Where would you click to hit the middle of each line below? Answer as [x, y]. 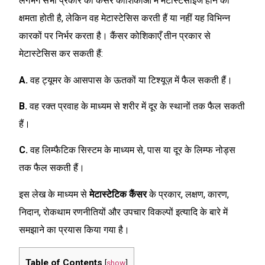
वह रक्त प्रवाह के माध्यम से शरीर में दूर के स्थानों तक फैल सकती [137, 106]
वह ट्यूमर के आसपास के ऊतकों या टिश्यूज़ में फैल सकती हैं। [132, 80]
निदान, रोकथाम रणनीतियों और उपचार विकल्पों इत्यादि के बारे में [123, 212]
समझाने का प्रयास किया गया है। [74, 230]
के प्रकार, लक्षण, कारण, [188, 194]
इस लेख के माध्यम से [54, 194]
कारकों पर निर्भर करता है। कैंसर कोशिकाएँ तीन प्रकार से [115, 36]
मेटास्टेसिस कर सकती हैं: [61, 54]
